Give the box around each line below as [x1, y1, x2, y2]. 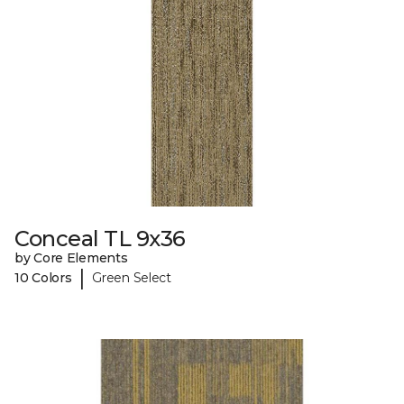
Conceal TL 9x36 [14, 225, 186, 252]
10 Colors [14, 269, 72, 286]
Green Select [92, 269, 171, 286]
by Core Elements [14, 250, 128, 267]
